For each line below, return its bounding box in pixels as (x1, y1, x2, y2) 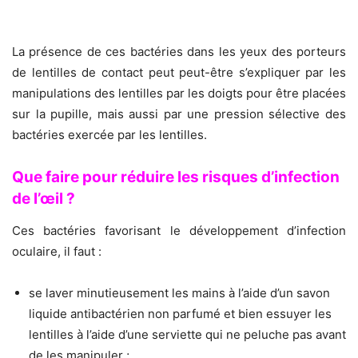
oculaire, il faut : (12, 244, 101, 260)
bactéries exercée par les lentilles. (12, 127, 207, 143)
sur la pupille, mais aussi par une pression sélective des (12, 106, 346, 122)
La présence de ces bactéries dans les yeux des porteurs (12, 44, 346, 60)
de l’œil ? (12, 189, 75, 209)
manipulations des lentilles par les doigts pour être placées (12, 86, 346, 101)
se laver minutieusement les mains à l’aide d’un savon (29, 285, 330, 301)
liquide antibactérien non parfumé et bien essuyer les (29, 306, 332, 322)
